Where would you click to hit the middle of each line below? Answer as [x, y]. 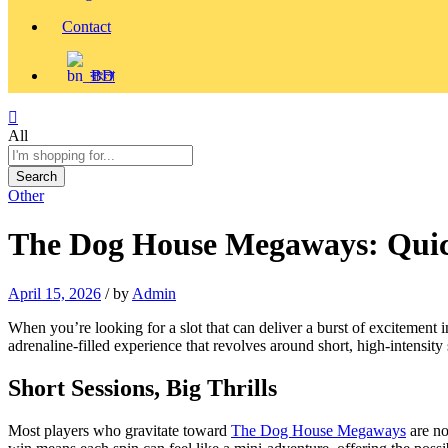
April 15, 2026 [54, 293]
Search [36, 176]
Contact [86, 26]
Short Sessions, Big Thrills [142, 387]
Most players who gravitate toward [119, 430]
